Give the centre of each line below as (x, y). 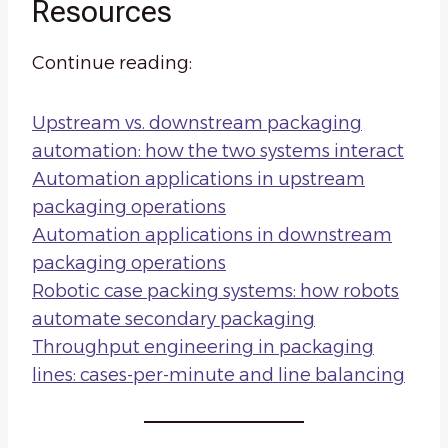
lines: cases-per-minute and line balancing (218, 375)
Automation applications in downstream (212, 235)
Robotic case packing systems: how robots (215, 291)
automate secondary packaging (173, 319)
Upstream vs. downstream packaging (197, 123)
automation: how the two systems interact (218, 151)
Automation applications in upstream (198, 179)
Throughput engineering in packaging (203, 347)
